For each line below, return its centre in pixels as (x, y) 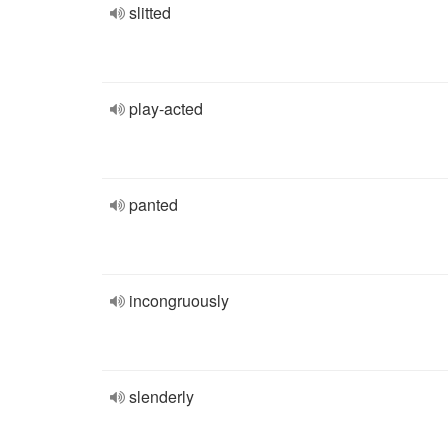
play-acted (166, 108)
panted (153, 204)
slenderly (161, 396)
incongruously (179, 300)
